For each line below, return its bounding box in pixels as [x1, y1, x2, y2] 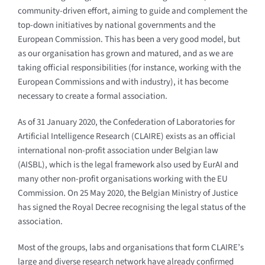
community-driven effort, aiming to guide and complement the [17, 4, 247, 17]
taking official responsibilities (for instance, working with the [17, 61, 241, 74]
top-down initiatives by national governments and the [17, 18, 215, 31]
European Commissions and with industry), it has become [17, 75, 228, 88]
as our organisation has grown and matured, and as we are [17, 47, 233, 60]
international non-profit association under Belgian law [17, 144, 218, 157]
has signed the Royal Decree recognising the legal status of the [17, 201, 245, 214]
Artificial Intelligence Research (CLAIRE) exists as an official [17, 130, 235, 143]
